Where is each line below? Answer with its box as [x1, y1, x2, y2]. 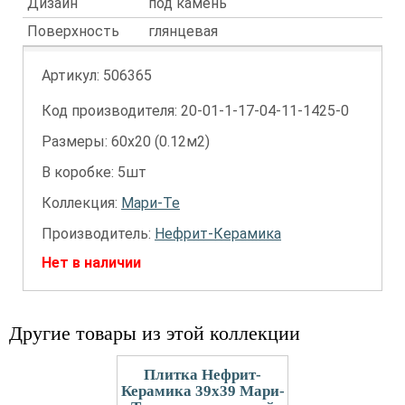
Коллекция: [42, 194, 121, 212]
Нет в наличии [42, 254, 141, 271]
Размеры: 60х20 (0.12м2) [42, 133, 210, 150]
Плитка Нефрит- [144, 366, 261, 383]
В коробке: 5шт [42, 164, 146, 181]
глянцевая [148, 23, 218, 40]
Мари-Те [121, 194, 180, 212]
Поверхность [27, 23, 119, 40]
